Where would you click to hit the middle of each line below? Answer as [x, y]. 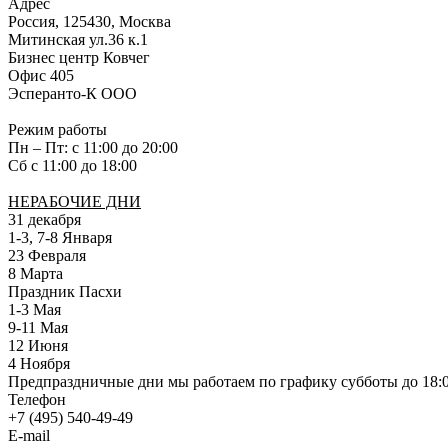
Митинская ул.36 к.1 [78, 39]
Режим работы [57, 129]
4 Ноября [39, 363]
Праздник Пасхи [65, 291]
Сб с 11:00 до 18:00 [72, 165]
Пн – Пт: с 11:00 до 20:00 [93, 147]
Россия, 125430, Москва [89, 21]
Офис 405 [41, 75]
